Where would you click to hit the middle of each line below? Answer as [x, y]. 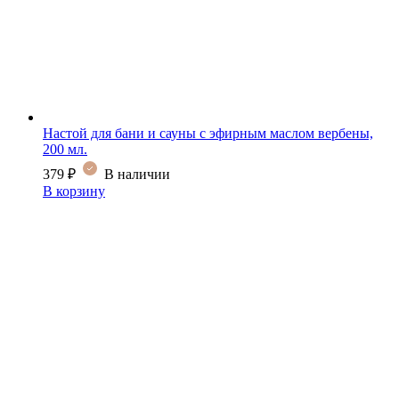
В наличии [137, 174]
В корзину [74, 191]
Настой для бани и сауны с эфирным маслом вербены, [208, 133]
